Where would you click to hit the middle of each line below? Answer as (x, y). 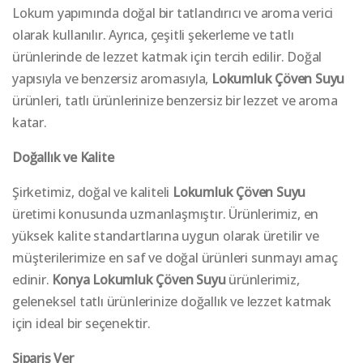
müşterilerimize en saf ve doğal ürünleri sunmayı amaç (175, 257)
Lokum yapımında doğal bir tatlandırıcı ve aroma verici (173, 13)
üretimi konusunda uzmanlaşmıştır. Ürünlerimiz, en (166, 214)
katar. (30, 122)
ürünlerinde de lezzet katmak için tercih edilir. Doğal (167, 56)
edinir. (32, 279)
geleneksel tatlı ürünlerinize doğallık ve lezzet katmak (172, 301)
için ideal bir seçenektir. (81, 323)
